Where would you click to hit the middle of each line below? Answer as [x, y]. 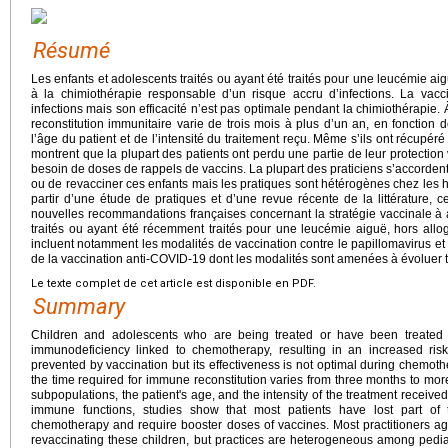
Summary [79, 307]
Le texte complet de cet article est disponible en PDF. [173, 284]
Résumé [71, 51]
